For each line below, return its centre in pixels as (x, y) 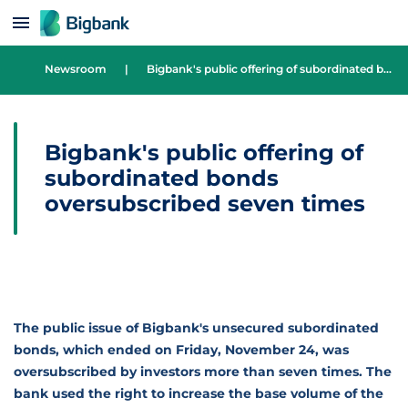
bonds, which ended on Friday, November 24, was (181, 350)
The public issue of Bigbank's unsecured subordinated (196, 328)
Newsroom (76, 69)
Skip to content (71, 16)
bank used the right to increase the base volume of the (199, 393)
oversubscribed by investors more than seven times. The (203, 372)
